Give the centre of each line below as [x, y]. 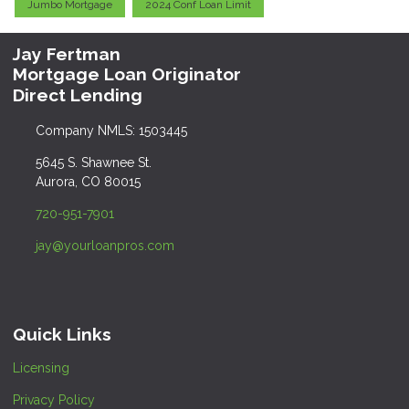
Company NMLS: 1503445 [111, 131]
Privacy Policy [54, 400]
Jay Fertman [67, 53]
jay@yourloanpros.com [105, 246]
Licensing [41, 368]
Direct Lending [78, 95]
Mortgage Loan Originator [127, 74]
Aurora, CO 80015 [88, 182]
